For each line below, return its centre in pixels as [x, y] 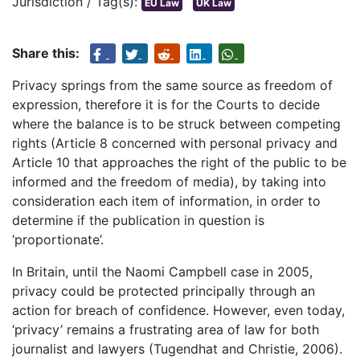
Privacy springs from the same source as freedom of [172, 86]
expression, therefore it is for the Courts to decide [166, 105]
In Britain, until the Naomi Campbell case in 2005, [162, 272]
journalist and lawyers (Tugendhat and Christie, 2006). [177, 349]
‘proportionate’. [58, 240]
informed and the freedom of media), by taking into [169, 182]
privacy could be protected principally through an [164, 291]
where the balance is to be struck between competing [176, 124]
